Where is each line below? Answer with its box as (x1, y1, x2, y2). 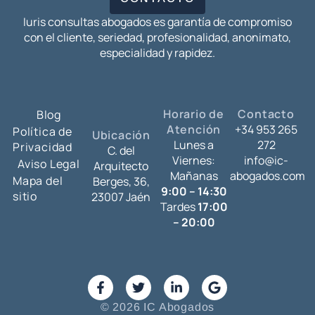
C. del (107, 142, 135, 158)
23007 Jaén (91, 188, 151, 205)
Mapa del (12, 172, 63, 188)
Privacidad (12, 139, 72, 155)
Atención (166, 121, 221, 137)
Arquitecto (94, 157, 149, 174)
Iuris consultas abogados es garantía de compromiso (23, 14, 292, 30)
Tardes (160, 198, 198, 214)
